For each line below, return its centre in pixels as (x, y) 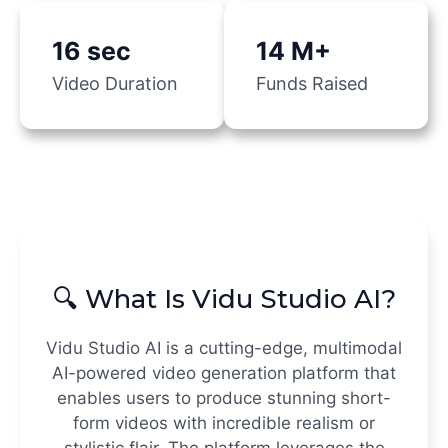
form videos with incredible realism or (224, 422)
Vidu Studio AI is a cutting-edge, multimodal (224, 347)
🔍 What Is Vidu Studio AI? (224, 298)
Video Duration (115, 83)
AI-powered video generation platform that (224, 372)
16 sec (91, 51)
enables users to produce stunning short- (224, 397)
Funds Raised (312, 83)
